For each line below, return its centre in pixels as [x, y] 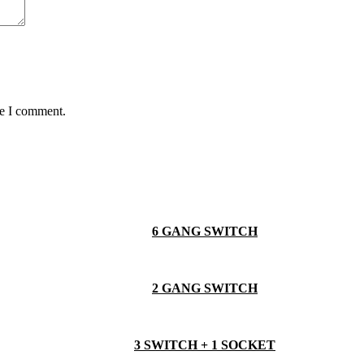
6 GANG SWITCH [205, 231]
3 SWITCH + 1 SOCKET [205, 344]
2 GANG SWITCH [205, 288]
